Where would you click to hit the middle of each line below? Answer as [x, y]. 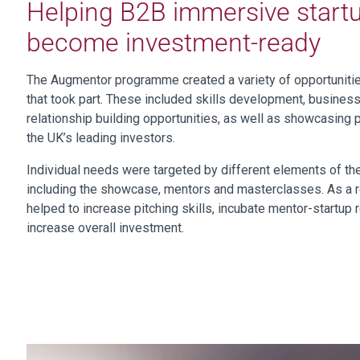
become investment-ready [174, 42]
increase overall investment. [105, 228]
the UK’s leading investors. [101, 137]
